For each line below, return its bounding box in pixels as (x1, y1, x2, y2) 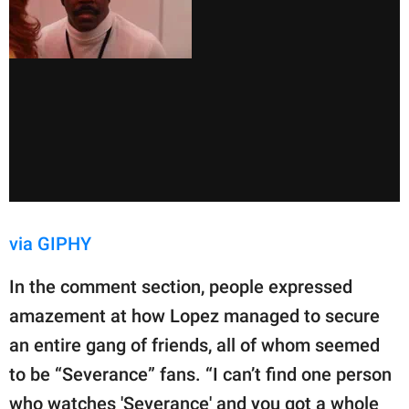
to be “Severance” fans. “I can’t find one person (9, 362, 392, 385)
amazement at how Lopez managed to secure (9, 304, 380, 327)
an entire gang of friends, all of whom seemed (9, 333, 380, 356)
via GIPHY (9, 232, 91, 255)
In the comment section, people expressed (9, 275, 352, 298)
